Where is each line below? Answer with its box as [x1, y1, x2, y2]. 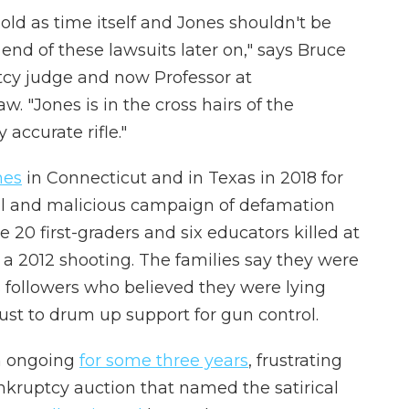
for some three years [79, 351, 248, 371]
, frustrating [248, 351, 342, 371]
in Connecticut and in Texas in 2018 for [22, 168, 343, 188]
